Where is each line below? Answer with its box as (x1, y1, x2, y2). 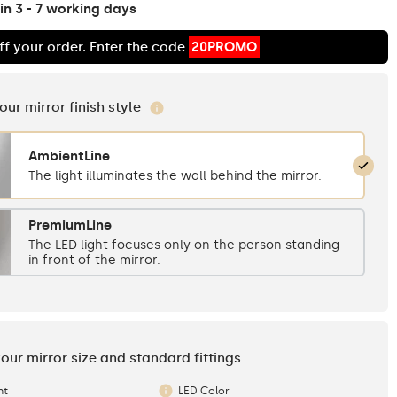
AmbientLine (28, 147, 110, 164)
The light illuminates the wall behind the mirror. (28, 167, 322, 183)
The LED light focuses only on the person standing (28, 237, 339, 253)
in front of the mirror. (28, 253, 160, 269)
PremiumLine (28, 217, 112, 234)
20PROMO (191, 39, 257, 55)
